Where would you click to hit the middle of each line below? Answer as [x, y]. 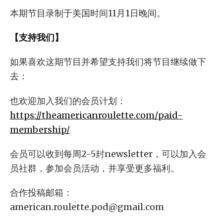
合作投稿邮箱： [41, 192]
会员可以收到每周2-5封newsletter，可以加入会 [108, 154]
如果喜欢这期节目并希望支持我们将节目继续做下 [108, 62]
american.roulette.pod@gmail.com [87, 207]
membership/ [40, 129]
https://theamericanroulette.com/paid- [96, 115]
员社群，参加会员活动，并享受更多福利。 [95, 168]
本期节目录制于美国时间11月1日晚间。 [88, 13]
